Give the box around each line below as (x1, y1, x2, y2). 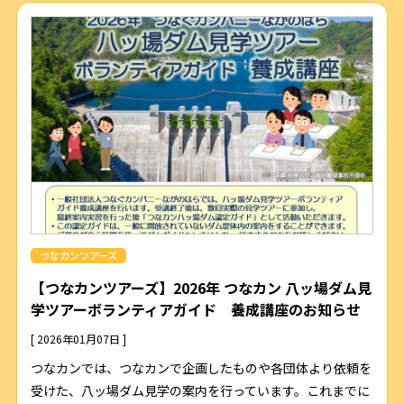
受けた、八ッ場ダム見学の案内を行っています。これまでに (30, 381, 370, 400)
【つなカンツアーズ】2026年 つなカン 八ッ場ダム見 (30, 277, 372, 299)
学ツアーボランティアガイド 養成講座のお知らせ (30, 298, 361, 321)
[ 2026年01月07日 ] (30, 331, 126, 347)
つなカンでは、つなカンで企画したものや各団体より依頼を (30, 359, 372, 378)
